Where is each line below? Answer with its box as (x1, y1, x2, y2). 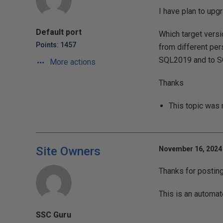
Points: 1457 (36, 41, 76, 49)
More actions (48, 57, 96, 67)
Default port (36, 27, 82, 37)
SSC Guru (36, 210, 71, 220)
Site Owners (36, 144, 101, 158)
